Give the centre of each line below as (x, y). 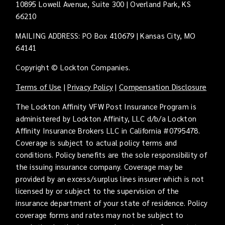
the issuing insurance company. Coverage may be (99, 166)
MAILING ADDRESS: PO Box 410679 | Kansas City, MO (106, 35)
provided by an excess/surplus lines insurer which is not (110, 178)
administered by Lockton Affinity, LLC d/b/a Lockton (106, 118)
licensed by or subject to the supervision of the (97, 190)
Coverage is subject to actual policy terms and (96, 142)
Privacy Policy (90, 86)
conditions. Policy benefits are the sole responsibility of (111, 154)
